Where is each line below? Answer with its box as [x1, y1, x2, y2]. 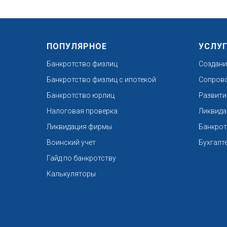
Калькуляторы [47, 169, 96, 178]
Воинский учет [47, 138, 96, 146]
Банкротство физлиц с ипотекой [47, 75, 156, 84]
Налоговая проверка [47, 106, 118, 115]
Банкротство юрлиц [47, 91, 115, 99]
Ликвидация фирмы [47, 122, 112, 131]
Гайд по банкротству [47, 154, 116, 162]
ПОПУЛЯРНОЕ [47, 41, 107, 51]
